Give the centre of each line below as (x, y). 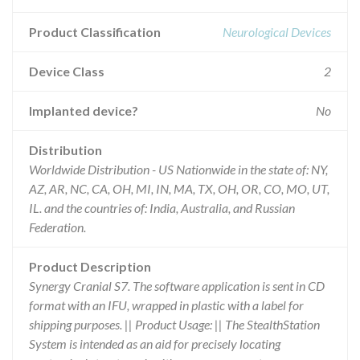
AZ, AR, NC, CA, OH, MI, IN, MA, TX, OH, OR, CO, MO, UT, (179, 188)
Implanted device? (84, 110)
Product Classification (95, 32)
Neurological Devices (277, 32)
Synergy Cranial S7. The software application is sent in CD (177, 286)
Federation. (57, 227)
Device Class (67, 71)
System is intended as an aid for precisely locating (155, 344)
